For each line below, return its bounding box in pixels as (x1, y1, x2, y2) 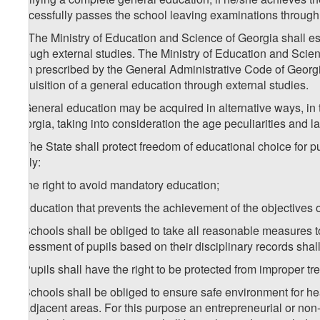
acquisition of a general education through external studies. (11, 76, 309, 94)
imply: (11, 154, 41, 171)
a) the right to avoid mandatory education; (11, 176, 219, 194)
